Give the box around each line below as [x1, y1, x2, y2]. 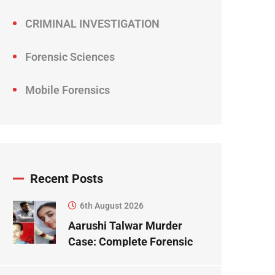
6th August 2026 [80, 201, 144, 211]
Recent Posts [30, 171, 103, 187]
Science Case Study [68, 251, 166, 265]
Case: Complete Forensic [68, 235, 193, 249]
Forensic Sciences [25, 50, 115, 64]
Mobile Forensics [25, 83, 110, 97]
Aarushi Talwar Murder [68, 219, 182, 233]
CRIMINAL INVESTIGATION [25, 17, 160, 31]
